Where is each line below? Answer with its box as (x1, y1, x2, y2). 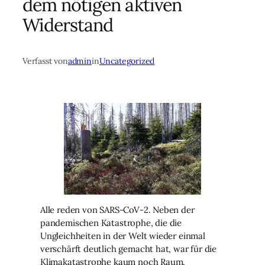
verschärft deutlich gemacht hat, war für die (40, 243, 217, 254)
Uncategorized (99, 56, 155, 67)
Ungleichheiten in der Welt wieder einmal (40, 230, 205, 241)
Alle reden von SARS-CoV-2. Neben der (40, 203, 195, 215)
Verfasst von (22, 56, 68, 67)
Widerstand (22, 12, 114, 36)
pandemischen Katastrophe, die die (40, 216, 182, 228)
